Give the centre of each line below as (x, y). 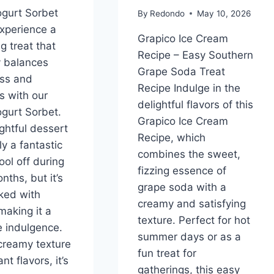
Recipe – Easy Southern (195, 55)
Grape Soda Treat (181, 71)
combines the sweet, (189, 154)
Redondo (167, 13)
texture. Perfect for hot (194, 220)
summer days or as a (189, 236)
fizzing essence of (182, 170)
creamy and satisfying (191, 203)
